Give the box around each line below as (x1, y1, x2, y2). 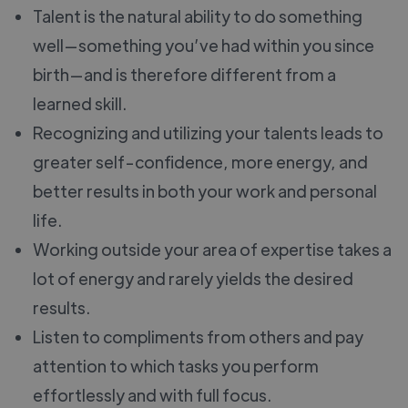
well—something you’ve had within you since (33, 34, 374, 56)
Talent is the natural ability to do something (33, 5, 362, 26)
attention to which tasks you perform (33, 354, 319, 376)
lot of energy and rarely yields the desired (33, 267, 353, 289)
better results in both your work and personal (33, 179, 377, 201)
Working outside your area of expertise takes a (33, 238, 392, 260)
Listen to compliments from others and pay (33, 325, 363, 347)
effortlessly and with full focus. (33, 383, 271, 405)
